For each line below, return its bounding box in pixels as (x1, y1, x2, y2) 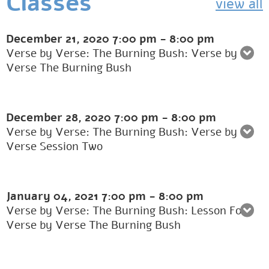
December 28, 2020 (6, 110, 114, 126)
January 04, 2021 (6, 189, 101, 205)
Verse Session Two (6, 139, 103, 155)
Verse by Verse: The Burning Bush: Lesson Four (6, 203, 253, 219)
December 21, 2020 (6, 31, 112, 47)
